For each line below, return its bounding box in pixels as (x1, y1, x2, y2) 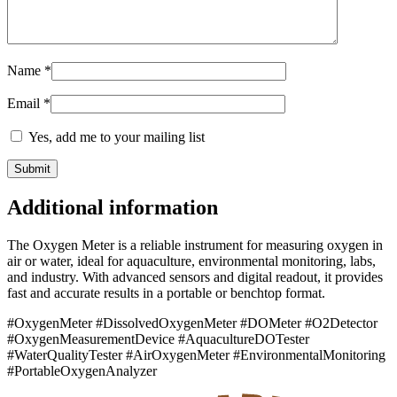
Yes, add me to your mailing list (25, 129, 205, 145)
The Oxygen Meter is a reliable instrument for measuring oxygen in (7, 237, 383, 253)
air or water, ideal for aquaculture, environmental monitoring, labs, (7, 253, 376, 269)
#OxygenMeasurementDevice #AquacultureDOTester (7, 331, 309, 347)
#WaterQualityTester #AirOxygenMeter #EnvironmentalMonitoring (7, 347, 385, 363)
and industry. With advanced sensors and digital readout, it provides (7, 269, 383, 285)
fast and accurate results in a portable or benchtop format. (7, 285, 325, 301)
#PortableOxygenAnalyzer (7, 363, 157, 379)
